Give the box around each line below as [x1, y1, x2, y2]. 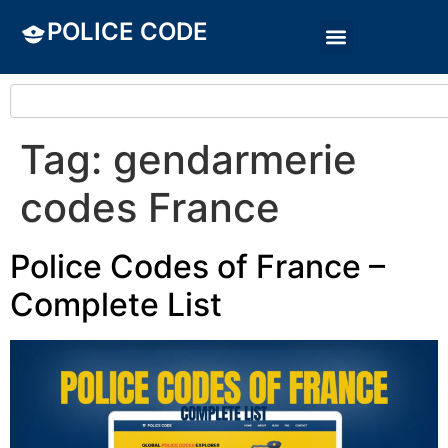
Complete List [10, 285, 222, 324]
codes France [20, 183, 280, 232]
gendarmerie [113, 135, 357, 184]
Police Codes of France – [10, 247, 385, 286]
